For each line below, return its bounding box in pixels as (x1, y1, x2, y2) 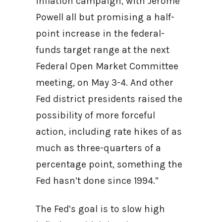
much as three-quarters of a (36, 142, 161, 154)
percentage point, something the (36, 159, 182, 170)
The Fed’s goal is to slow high (36, 203, 165, 215)
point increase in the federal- (36, 28, 165, 39)
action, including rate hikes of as (36, 126, 182, 137)
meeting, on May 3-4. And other (36, 77, 173, 88)
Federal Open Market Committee (36, 60, 178, 72)
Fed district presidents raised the (36, 93, 182, 105)
